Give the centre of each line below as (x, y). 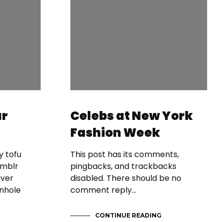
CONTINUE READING (128, 215)
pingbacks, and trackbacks (123, 166)
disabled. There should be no (126, 178)
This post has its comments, (125, 154)
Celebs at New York (132, 115)
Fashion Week (115, 132)
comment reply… (103, 190)
